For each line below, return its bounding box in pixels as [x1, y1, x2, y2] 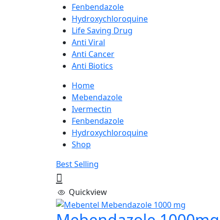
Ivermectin [72, 104, 111, 114]
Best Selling [56, 159, 99, 169]
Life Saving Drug [72, 25, 133, 36]
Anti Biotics [72, 60, 113, 71]
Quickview [69, 187, 108, 197]
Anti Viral [72, 37, 105, 48]
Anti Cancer [72, 49, 114, 59]
